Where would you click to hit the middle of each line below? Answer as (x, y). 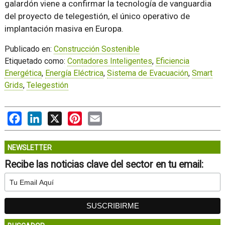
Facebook (39, 116)
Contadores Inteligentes (109, 61)
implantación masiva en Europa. (64, 29)
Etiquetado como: (36, 61)
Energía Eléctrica (74, 73)
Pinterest (98, 116)
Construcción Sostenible (96, 49)
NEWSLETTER (29, 148)
